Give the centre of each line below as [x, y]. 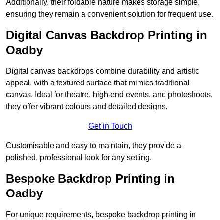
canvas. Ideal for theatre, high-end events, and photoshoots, [109, 95]
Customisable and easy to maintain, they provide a [94, 146]
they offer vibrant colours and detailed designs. [87, 107]
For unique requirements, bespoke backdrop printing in [101, 215]
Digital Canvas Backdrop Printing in [107, 35]
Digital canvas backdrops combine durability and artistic [103, 71]
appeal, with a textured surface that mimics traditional [98, 83]
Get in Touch [110, 126]
